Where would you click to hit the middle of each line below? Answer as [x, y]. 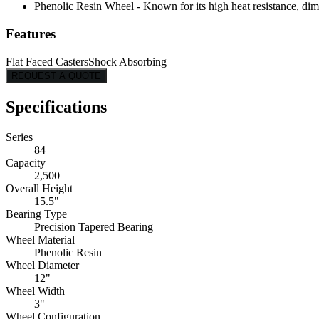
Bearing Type [36, 214]
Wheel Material [40, 239]
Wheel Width [35, 291]
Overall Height [39, 188]
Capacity [26, 162]
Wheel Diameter [42, 265]
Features [31, 34]
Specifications [56, 106]
